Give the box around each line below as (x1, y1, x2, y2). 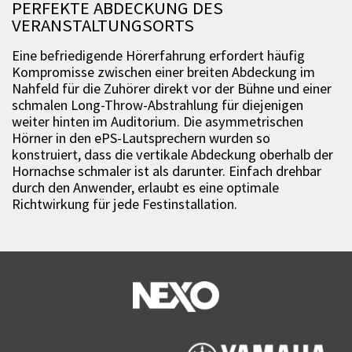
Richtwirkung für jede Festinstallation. (12, 195, 237, 214)
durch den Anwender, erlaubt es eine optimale (12, 178, 279, 197)
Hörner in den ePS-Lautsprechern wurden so (12, 129, 270, 148)
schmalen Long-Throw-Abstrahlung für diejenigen (12, 96, 303, 115)
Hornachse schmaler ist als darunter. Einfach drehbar (12, 162, 321, 181)
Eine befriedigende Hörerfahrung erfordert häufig (12, 46, 305, 65)
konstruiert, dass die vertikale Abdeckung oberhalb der (12, 145, 333, 164)
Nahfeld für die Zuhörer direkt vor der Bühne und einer (12, 79, 332, 98)
